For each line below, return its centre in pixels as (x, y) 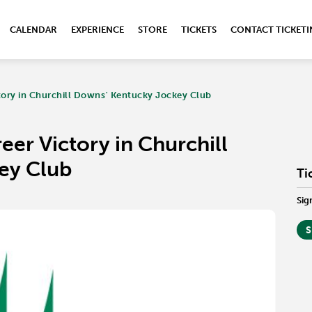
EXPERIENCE (97, 30)
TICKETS (199, 30)
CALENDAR (33, 30)
